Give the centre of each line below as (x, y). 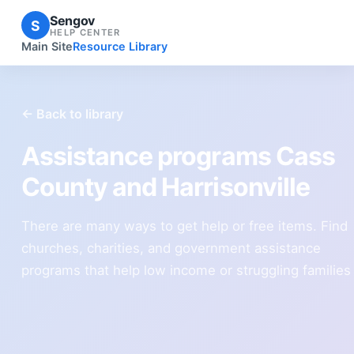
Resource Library (120, 47)
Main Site (47, 47)
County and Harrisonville (165, 186)
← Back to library (72, 113)
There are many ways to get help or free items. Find (184, 226)
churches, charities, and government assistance (171, 248)
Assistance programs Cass (178, 156)
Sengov (72, 20)
